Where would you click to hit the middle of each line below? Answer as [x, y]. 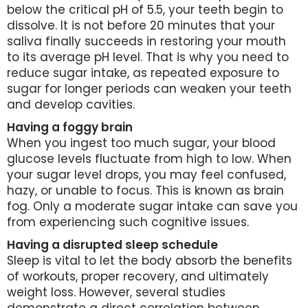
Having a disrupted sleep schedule [112, 245]
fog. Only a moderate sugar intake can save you [152, 206]
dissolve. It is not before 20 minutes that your [141, 25]
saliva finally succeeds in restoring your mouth [146, 41]
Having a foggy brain [70, 127]
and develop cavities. [71, 104]
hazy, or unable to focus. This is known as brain [145, 190]
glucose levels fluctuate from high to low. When [149, 159]
